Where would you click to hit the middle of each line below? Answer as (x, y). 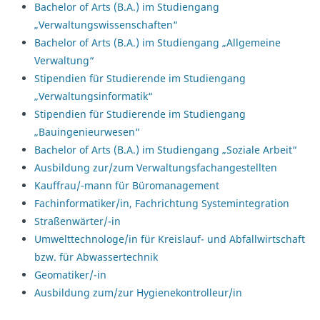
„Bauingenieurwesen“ (87, 132)
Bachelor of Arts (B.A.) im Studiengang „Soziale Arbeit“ (166, 150)
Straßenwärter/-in (77, 221)
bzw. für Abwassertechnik (96, 257)
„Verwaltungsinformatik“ (94, 96)
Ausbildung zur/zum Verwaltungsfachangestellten (156, 168)
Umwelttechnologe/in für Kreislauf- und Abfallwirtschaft (170, 239)
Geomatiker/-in (70, 275)
